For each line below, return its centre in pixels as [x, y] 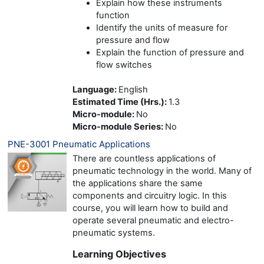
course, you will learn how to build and [150, 208]
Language [93, 89]
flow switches [124, 65]
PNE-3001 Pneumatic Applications [79, 144]
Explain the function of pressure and [170, 52]
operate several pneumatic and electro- [153, 220]
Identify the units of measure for [162, 27]
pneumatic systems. [114, 232]
